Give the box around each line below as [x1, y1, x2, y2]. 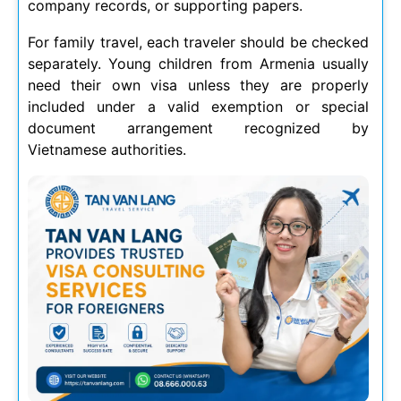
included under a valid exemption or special [28, 97, 369, 115]
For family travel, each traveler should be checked [28, 32, 369, 51]
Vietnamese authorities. [28, 140, 186, 158]
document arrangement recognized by [28, 118, 369, 137]
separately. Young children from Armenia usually [28, 54, 369, 73]
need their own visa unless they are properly [28, 75, 369, 94]
